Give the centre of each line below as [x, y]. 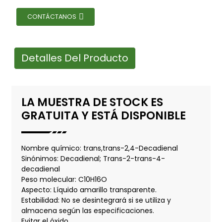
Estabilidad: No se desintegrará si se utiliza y [96, 200]
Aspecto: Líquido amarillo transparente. [89, 190]
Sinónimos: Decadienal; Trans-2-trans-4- [93, 158]
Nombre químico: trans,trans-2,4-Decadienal [99, 148]
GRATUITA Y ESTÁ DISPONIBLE [103, 115]
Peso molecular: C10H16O [64, 179]
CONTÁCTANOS [52, 16]
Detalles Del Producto [75, 58]
